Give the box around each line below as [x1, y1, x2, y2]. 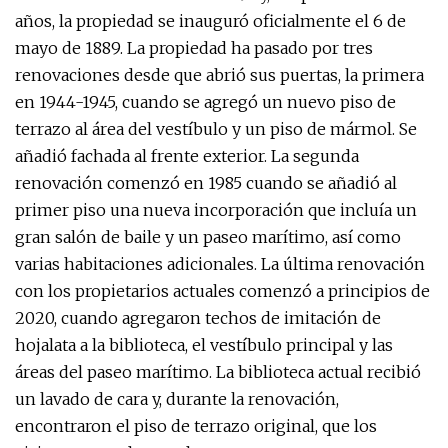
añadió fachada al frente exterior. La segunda [15, 146, 359, 166]
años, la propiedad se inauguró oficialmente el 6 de [15, 11, 406, 31]
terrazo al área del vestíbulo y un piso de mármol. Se [15, 119, 417, 139]
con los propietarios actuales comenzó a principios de [15, 281, 430, 301]
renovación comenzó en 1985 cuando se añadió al [15, 173, 397, 193]
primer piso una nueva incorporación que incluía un [15, 200, 417, 220]
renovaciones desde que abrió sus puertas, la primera [15, 65, 424, 85]
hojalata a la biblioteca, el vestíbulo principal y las [15, 335, 393, 355]
